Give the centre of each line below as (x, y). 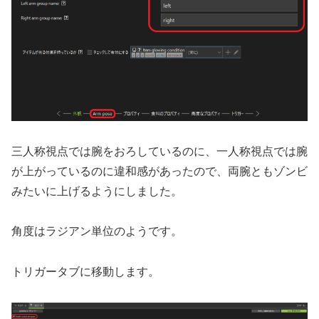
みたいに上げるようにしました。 (97, 191)
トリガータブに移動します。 (85, 272)
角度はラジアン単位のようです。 (97, 231)
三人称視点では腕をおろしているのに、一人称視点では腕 (159, 151)
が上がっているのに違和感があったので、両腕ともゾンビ (159, 171)
